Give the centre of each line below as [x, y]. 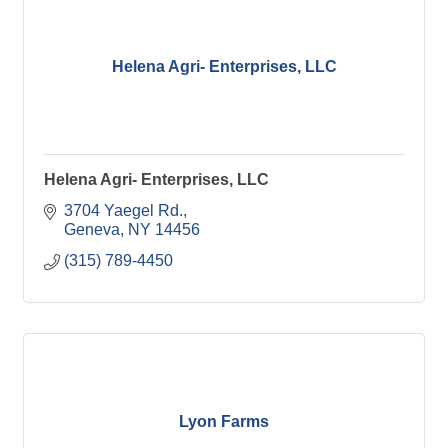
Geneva [92, 229]
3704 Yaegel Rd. [123, 210]
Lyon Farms [224, 421]
